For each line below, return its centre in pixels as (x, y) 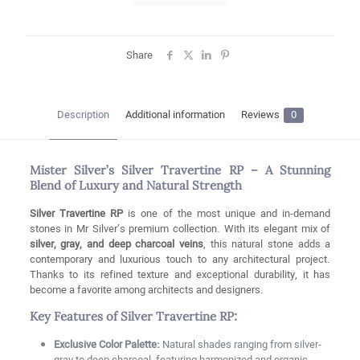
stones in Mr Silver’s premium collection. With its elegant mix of (180, 230)
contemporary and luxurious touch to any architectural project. (180, 260)
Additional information (175, 116)
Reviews (260, 116)
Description (83, 116)
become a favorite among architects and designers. (146, 291)
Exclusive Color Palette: (106, 346)
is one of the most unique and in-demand (227, 215)
